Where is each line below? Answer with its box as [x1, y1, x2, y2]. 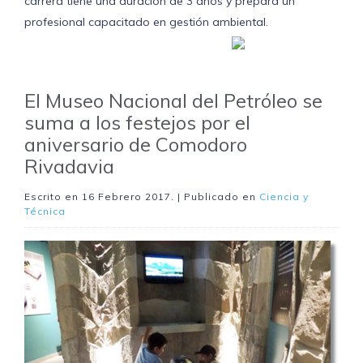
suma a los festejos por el [24, 110, 250, 135]
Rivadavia [24, 154, 114, 179]
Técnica [24, 205, 66, 218]
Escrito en [24, 190, 82, 203]
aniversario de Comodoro [24, 132, 247, 157]
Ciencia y [259, 190, 309, 203]
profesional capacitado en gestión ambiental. [24, 15, 268, 30]
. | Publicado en [171, 190, 259, 203]
